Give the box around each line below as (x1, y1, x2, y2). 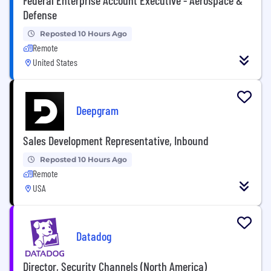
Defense (23, 7, 57, 22)
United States (33, 56, 77, 68)
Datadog (76, 229, 111, 244)
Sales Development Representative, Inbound (23, 132, 209, 148)
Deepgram (76, 103, 119, 118)
